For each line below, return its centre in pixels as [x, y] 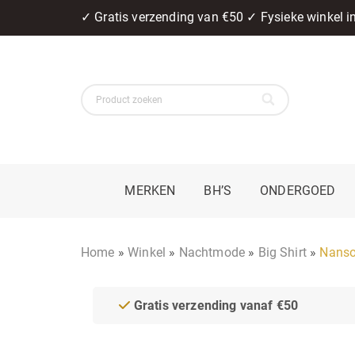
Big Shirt [282, 252]
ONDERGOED [298, 190]
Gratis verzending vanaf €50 [214, 305]
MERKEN [150, 190]
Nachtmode [212, 252]
